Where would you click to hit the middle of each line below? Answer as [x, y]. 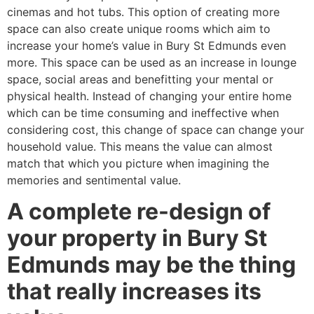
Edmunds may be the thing [151, 265]
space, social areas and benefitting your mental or [140, 79]
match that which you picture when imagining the [138, 163]
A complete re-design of [139, 212]
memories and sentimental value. [94, 180]
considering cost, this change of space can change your [156, 129]
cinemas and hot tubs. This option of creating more [143, 12]
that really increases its [134, 292]
